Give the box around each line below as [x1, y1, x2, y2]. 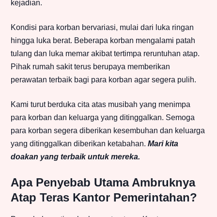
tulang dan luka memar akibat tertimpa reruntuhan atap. [11, 49, 200, 58]
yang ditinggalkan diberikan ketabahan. [11, 139, 148, 148]
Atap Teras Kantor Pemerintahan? [11, 191, 197, 204]
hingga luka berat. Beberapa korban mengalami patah [11, 36, 195, 45]
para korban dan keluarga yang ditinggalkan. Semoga [11, 113, 195, 122]
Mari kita [148, 139, 178, 148]
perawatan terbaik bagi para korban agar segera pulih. [11, 76, 196, 84]
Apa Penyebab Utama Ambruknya [11, 176, 195, 189]
